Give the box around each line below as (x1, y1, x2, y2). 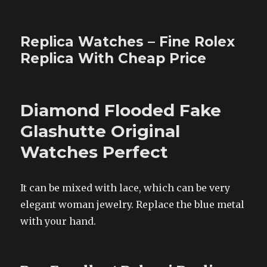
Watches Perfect (20, 142, 169, 162)
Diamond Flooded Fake (20, 100, 222, 120)
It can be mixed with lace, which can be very (20, 182, 231, 194)
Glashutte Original (20, 121, 181, 141)
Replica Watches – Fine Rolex (20, 33, 235, 50)
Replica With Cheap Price (20, 50, 207, 67)
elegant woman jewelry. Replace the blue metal (20, 198, 245, 210)
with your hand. (20, 215, 97, 227)
